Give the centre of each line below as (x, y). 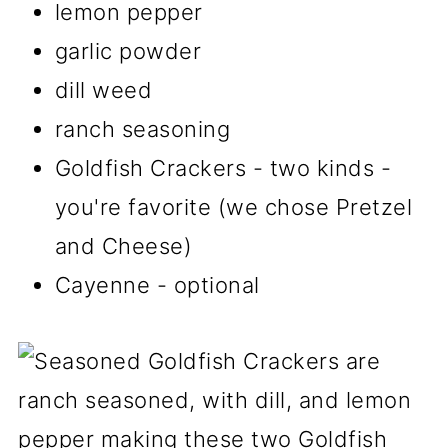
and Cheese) (123, 246)
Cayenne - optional (157, 285)
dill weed (103, 90)
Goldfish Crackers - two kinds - (223, 168)
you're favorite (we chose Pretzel (233, 207)
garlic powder (128, 51)
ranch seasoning (142, 129)
